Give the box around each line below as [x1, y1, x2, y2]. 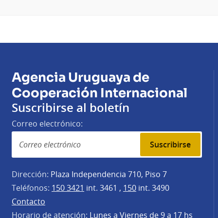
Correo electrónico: [12, 118, 83, 129]
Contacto [12, 196, 45, 207]
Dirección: [12, 168, 49, 180]
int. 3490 [136, 182, 169, 193]
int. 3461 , [84, 182, 123, 193]
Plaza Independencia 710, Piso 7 [49, 168, 167, 180]
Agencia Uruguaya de [12, 69, 149, 86]
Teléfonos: [12, 182, 50, 193]
